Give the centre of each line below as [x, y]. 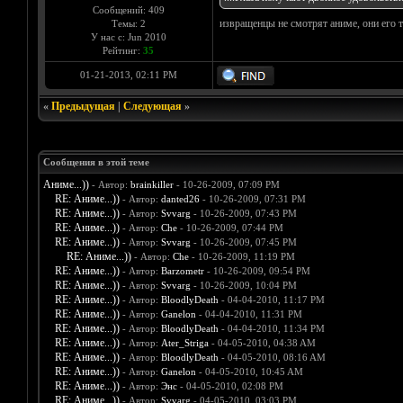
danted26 [180, 199]
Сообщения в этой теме [96, 162]
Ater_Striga [184, 343]
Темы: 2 [128, 24]
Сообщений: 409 [128, 10]
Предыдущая [83, 107]
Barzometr [182, 271]
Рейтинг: [123, 51]
